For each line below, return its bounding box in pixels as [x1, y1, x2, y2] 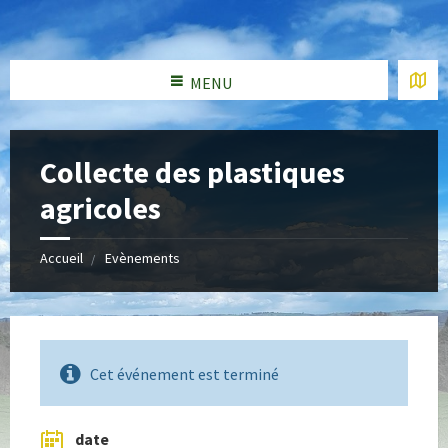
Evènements [105, 249, 180, 267]
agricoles [40, 189, 161, 227]
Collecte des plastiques [40, 153, 345, 191]
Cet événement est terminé [90, 364, 279, 384]
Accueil [40, 249, 83, 267]
